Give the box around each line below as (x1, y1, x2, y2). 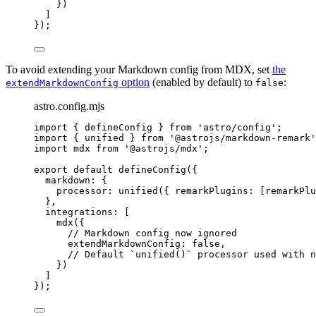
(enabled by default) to (150, 76, 255, 89)
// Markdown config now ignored (68, 228, 237, 239)
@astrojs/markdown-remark (175, 133, 310, 144)
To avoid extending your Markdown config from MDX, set (6, 63, 272, 76)
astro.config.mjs (34, 100, 104, 113)
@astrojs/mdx (130, 143, 197, 154)
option (119, 76, 150, 89)
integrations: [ (45, 207, 130, 218)
